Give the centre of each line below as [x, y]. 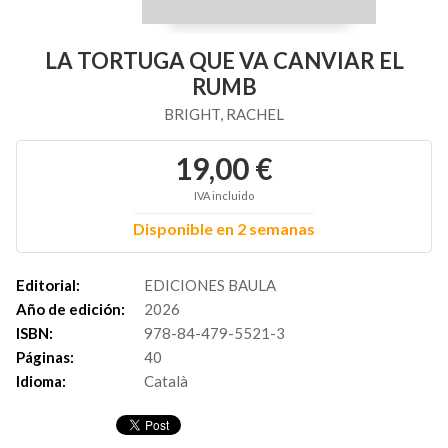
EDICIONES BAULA [210, 285]
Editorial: [48, 285]
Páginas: [45, 357]
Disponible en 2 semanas [224, 228]
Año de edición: [70, 309]
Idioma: [41, 381]
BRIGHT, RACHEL [224, 114]
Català [166, 381]
